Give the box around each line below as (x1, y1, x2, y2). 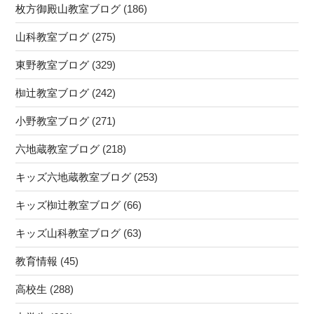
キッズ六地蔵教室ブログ (15, 170, 132, 183)
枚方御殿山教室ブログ (15, 2, 121, 15)
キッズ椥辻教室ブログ (15, 198, 121, 211)
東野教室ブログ (15, 58, 90, 71)
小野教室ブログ (15, 114, 90, 127)
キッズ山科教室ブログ (15, 226, 121, 239)
